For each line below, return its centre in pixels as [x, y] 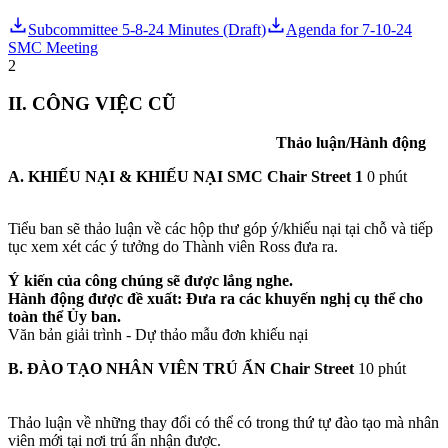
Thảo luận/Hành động [351, 142]
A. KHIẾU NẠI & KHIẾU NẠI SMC [135, 176]
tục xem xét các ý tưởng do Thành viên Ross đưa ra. [173, 246]
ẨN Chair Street [298, 368]
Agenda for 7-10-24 [349, 29]
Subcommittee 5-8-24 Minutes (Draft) [147, 29]
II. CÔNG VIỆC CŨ [92, 104]
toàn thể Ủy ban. [64, 316]
